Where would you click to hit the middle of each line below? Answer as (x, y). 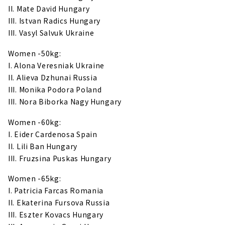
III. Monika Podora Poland (55, 89)
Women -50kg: (35, 53)
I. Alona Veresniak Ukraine (57, 65)
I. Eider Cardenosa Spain (53, 134)
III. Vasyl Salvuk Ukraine (51, 33)
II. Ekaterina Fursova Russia (59, 203)
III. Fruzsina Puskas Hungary (60, 158)
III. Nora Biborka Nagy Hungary (65, 101)
